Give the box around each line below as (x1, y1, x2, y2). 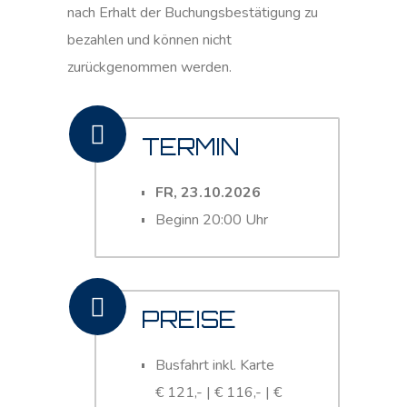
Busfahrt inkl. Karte (155, 355, 274, 375)
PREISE (142, 305, 236, 333)
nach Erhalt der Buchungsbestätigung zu (67, 3, 318, 23)
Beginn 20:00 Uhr (155, 210, 268, 230)
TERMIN (142, 133, 239, 161)
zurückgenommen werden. (67, 57, 232, 77)
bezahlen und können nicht (67, 30, 232, 50)
